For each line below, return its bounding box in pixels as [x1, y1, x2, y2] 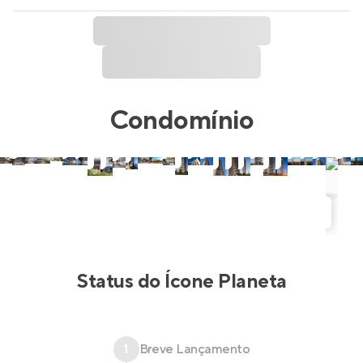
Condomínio [109, 105, 254, 138]
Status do [76, 269, 165, 294]
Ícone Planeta [164, 269, 287, 294]
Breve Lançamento [139, 341, 250, 357]
